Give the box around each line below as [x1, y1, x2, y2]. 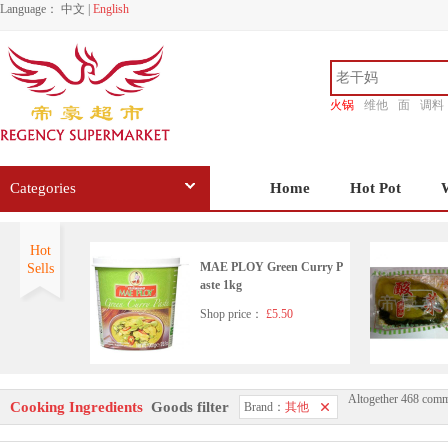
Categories [10, 180, 76, 196]
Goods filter [147, 399, 229, 415]
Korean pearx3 [200, 397, 276, 411]
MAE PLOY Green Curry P [200, 260, 267, 274]
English [93, 2, 129, 16]
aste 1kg [200, 278, 242, 292]
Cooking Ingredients [10, 399, 147, 415]
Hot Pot [350, 180, 401, 196]
